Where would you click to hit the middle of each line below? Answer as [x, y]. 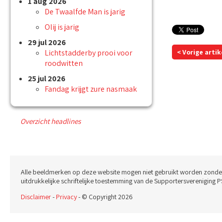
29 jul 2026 [47, 43]
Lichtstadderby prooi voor [88, 53]
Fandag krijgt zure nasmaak [91, 89]
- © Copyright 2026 [105, 197]
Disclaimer [36, 197]
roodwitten [64, 63]
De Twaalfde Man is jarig [85, 12]
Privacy [66, 197]
